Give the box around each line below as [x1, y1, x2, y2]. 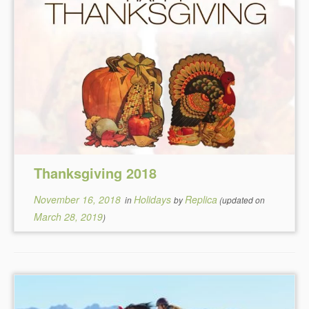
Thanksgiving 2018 [34, 163, 157, 183]
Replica [185, 192, 218, 206]
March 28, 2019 [34, 210, 103, 223]
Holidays [134, 192, 175, 206]
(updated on [217, 194, 266, 206]
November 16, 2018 [34, 192, 121, 206]
